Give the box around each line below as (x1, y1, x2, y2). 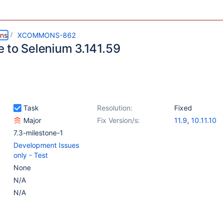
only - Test (13, 151, 48, 159)
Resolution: (97, 104, 132, 112)
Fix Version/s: (97, 116, 140, 124)
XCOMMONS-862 (17, 31, 76, 39)
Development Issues (13, 141, 79, 149)
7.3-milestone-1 (13, 128, 63, 137)
